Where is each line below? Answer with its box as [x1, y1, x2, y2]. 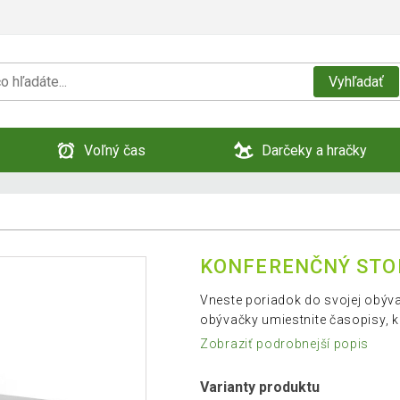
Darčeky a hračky [262, 141, 367, 159]
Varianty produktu [200, 379, 320, 396]
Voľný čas [83, 141, 146, 159]
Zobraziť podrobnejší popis [200, 337, 370, 352]
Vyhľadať [328, 72, 384, 90]
